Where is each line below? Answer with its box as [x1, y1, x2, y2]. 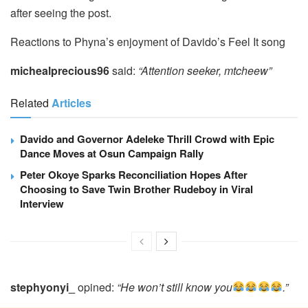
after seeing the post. [10, 4, 111, 21]
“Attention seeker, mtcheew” [138, 62, 272, 78]
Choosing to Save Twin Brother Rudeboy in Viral [20, 181, 253, 197]
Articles [52, 94, 91, 111]
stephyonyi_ [10, 278, 75, 295]
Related [10, 94, 49, 111]
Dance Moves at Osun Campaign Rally [20, 145, 203, 161]
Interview [20, 195, 64, 211]
